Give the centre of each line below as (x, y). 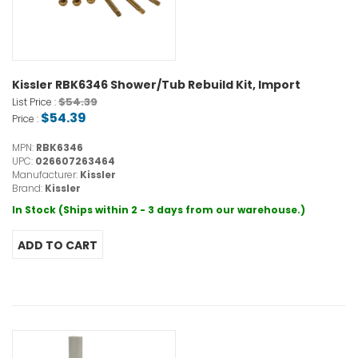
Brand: (28, 189)
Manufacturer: (46, 175)
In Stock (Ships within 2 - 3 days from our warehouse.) (159, 210)
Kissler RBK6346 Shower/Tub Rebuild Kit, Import (156, 85)
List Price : (35, 102)
